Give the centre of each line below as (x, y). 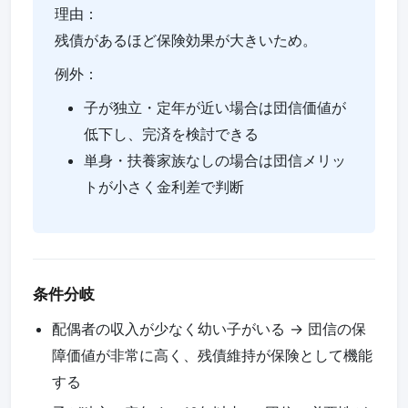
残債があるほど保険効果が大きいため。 (186, 40)
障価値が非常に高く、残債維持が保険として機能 (212, 356)
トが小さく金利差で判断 (164, 186)
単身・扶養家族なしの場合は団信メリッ (215, 160)
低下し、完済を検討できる (171, 133)
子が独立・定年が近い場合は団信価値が (215, 107)
